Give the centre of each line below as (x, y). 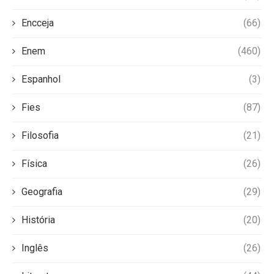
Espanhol (41, 79)
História (38, 220)
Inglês (35, 248)
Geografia (42, 192)
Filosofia (40, 135)
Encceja (38, 23)
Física (34, 164)
